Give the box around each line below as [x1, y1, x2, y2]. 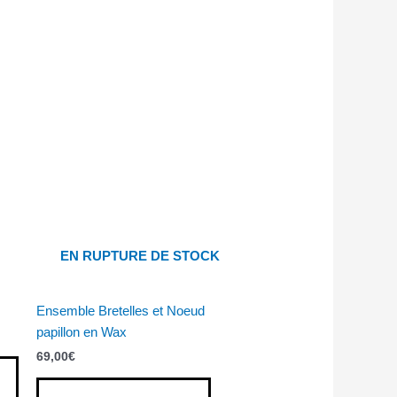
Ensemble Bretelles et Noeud [35, 302, 205, 318]
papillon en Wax [35, 323, 127, 339]
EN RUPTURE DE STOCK [60, 248, 221, 264]
